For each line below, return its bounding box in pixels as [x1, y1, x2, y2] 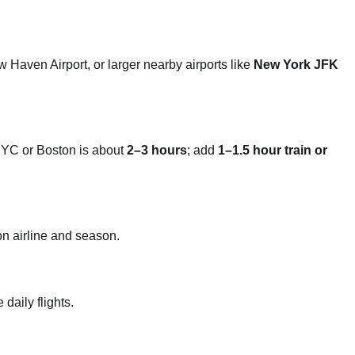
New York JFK [254, 57, 338, 71]
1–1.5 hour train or [218, 143, 327, 157]
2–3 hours [127, 143, 187, 157]
